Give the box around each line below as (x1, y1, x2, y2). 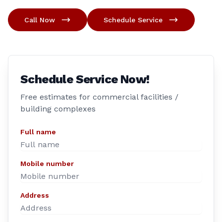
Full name (20, 128, 56, 136)
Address (20, 191, 49, 199)
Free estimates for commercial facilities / (20, 92, 178, 102)
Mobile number (20, 160, 74, 167)
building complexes (20, 104, 96, 113)
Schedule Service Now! (20, 72, 150, 86)
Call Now (24, 16, 55, 24)
